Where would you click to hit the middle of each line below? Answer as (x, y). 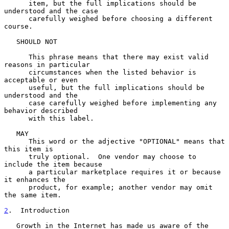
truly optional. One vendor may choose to (16, 156)
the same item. (33, 195)
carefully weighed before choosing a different (16, 18)
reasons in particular (47, 64)
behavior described (41, 110)
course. (18, 26)
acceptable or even (41, 80)
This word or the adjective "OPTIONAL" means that (16, 141)
